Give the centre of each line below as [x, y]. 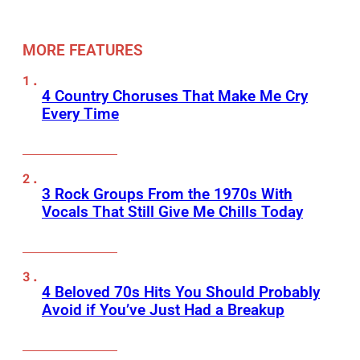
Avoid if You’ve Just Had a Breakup [163, 310]
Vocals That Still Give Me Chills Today [172, 212]
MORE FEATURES [83, 51]
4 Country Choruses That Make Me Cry [175, 96]
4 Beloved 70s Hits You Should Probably [181, 292]
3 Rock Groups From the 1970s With [167, 194]
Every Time [80, 114]
